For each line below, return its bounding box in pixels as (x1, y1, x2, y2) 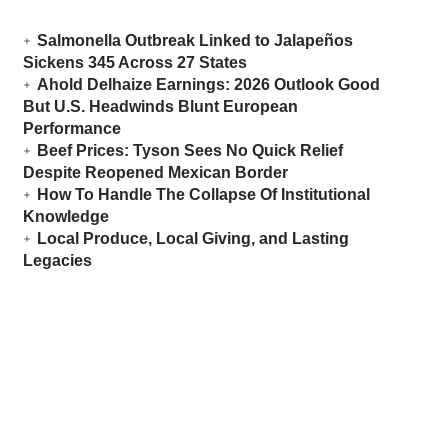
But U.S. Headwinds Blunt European (22, 98, 298, 116)
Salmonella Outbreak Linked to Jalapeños (36, 32, 353, 50)
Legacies (22, 252, 92, 270)
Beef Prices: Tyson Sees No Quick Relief (36, 142, 343, 160)
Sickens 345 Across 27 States (22, 54, 247, 72)
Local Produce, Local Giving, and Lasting (36, 230, 349, 248)
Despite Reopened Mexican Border (22, 164, 288, 182)
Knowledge (22, 208, 109, 226)
